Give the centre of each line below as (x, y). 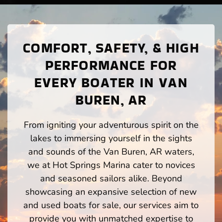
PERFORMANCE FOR (111, 65)
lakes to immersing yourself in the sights (111, 139)
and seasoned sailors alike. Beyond (111, 179)
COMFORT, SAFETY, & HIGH (111, 48)
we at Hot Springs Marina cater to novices (111, 165)
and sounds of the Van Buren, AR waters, (111, 152)
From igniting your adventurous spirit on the (111, 125)
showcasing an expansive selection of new (111, 192)
